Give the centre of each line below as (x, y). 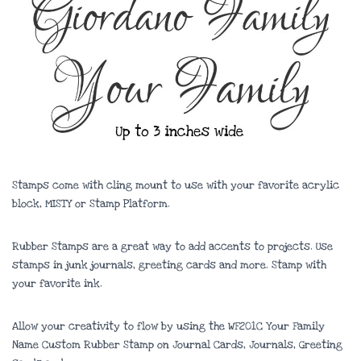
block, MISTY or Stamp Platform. (91, 204)
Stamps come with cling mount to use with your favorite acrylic (176, 185)
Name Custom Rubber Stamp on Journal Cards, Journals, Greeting (177, 345)
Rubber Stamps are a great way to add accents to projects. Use (172, 247)
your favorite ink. (57, 284)
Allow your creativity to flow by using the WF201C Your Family (168, 326)
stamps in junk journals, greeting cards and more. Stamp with (169, 265)
